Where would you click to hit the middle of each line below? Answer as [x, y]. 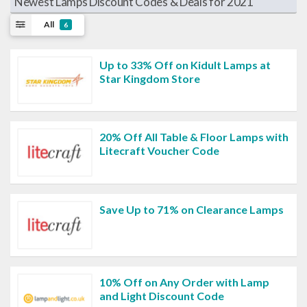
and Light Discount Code [162, 295]
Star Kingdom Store [150, 78]
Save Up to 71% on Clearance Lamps [192, 210]
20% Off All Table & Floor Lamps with [194, 137]
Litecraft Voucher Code [159, 151]
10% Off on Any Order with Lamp [184, 282]
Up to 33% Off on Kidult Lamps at [185, 64]
